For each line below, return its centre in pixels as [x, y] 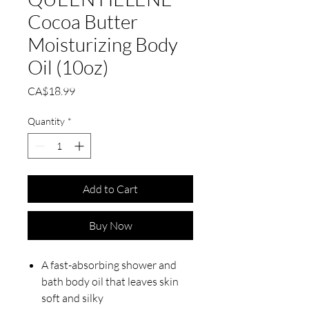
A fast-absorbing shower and [109, 265]
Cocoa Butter [83, 21]
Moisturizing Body [103, 44]
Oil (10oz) [68, 67]
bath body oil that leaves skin [110, 281]
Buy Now [110, 226]
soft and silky [72, 298]
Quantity [46, 121]
